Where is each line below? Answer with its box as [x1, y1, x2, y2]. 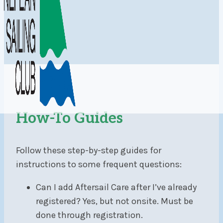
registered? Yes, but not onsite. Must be [36, 196, 193, 207]
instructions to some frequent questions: [16, 159, 182, 170]
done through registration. [36, 210, 143, 221]
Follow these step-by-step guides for [16, 145, 161, 156]
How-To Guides [16, 110, 123, 128]
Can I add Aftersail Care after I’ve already [36, 182, 197, 193]
